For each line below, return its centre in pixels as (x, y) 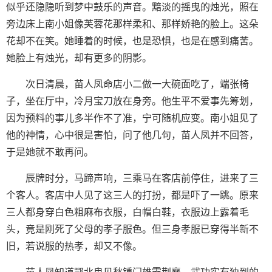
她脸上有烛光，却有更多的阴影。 (79, 58)
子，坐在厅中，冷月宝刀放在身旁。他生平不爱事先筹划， (132, 101)
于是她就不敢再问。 (50, 152)
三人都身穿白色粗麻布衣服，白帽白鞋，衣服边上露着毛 (127, 212)
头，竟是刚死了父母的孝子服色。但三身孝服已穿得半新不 (132, 229)
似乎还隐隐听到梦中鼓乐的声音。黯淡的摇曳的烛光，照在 (132, 7)
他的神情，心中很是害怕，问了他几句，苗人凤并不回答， (132, 135)
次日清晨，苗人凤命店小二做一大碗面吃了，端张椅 (137, 84)
